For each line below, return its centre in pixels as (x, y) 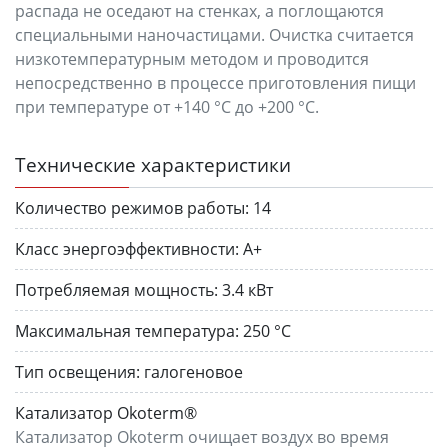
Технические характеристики (153, 164)
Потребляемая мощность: (116, 289)
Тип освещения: (77, 371)
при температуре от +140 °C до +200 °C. (167, 106)
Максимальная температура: (127, 330)
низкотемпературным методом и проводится (192, 58)
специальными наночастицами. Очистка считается (214, 34)
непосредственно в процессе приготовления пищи (215, 82)
